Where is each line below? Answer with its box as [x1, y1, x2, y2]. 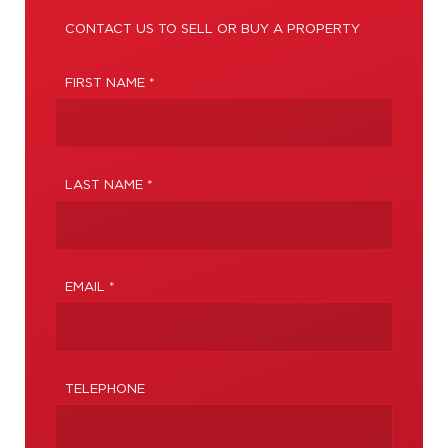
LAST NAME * [65, 178, 153, 192]
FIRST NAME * [65, 76, 155, 90]
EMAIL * [65, 280, 115, 294]
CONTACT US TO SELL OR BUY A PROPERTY [65, 22, 360, 36]
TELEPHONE [65, 382, 145, 396]
